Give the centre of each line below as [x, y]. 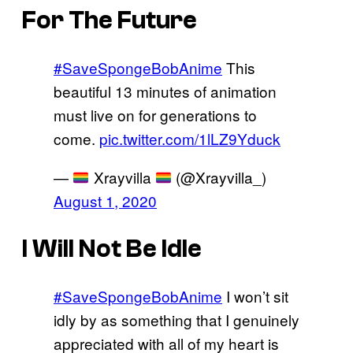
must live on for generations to [155, 115]
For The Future [110, 20]
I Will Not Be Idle [112, 249]
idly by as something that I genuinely [176, 320]
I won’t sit [255, 296]
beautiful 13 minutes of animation [165, 91]
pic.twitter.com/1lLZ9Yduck [190, 139]
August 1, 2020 [105, 201]
